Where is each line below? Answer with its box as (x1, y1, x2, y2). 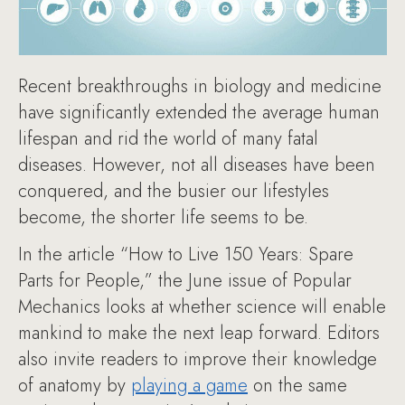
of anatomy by (18, 372, 131, 399)
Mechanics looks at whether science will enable (18, 293, 386, 320)
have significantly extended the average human (18, 99, 380, 126)
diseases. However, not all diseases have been (18, 151, 375, 178)
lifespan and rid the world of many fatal (18, 125, 318, 152)
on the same (248, 372, 347, 399)
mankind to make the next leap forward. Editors (18, 319, 380, 346)
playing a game (131, 372, 248, 399)
